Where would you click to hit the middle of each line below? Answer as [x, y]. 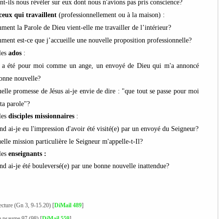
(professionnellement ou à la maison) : [112, 15]
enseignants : [27, 154]
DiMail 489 [68, 205]
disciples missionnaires [41, 116]
